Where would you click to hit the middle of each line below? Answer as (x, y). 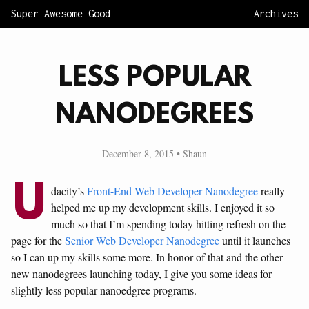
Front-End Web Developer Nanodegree (172, 191)
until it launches (255, 240)
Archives (276, 13)
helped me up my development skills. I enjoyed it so (163, 207)
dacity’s (69, 191)
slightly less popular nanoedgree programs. (104, 290)
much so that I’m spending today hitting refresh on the (168, 224)
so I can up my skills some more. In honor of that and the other (147, 257)
